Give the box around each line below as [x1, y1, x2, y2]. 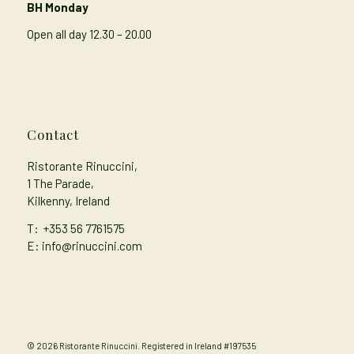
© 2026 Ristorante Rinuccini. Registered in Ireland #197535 [26, 340, 261, 351]
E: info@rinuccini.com [26, 238, 145, 253]
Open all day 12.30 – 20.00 [26, 27, 152, 42]
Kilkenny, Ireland [26, 194, 110, 209]
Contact [26, 126, 79, 144]
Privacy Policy [260, 340, 314, 351]
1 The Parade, [26, 176, 94, 191]
